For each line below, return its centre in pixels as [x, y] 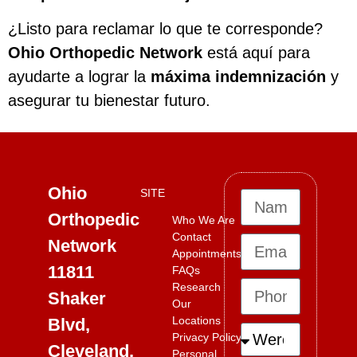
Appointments [206, 253]
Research [196, 286]
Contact [191, 236]
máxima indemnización [238, 77]
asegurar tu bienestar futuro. [109, 101]
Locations [196, 320]
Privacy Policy [206, 337]
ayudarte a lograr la [79, 77]
